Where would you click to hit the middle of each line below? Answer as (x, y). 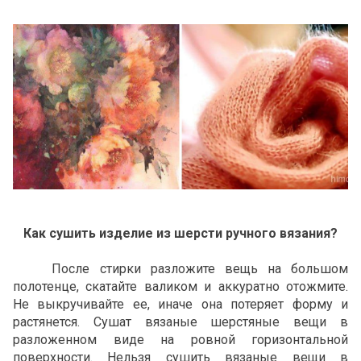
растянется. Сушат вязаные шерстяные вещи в (180, 322)
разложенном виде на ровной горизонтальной (180, 339)
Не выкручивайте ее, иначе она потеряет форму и (180, 304)
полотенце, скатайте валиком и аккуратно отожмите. (180, 286)
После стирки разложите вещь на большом (180, 268)
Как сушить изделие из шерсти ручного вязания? (180, 233)
